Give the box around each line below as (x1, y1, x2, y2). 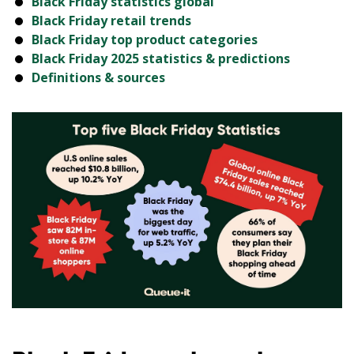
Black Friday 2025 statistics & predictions (31, 50, 290, 67)
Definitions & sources (31, 69, 165, 86)
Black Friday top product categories (31, 31, 258, 48)
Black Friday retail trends (31, 12, 191, 29)
